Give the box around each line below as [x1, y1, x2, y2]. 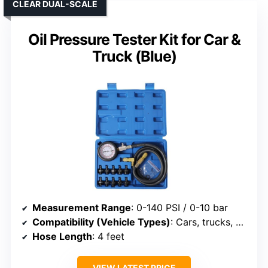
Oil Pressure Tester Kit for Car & [28, 30, 240, 48]
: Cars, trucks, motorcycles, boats [170, 215, 236, 228]
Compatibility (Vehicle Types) [32, 215, 170, 228]
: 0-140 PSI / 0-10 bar [131, 201, 228, 214]
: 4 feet [92, 230, 124, 242]
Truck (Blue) [92, 47, 176, 65]
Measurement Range [32, 201, 131, 214]
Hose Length [32, 230, 92, 242]
